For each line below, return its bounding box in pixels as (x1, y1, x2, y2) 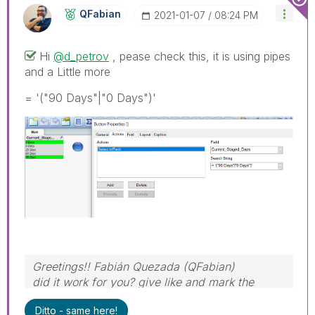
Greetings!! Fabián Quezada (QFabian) (32, 259, 235, 274)
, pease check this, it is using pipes (109, 49, 290, 64)
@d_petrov (53, 49, 109, 64)
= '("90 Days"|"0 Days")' (25, 91, 156, 105)
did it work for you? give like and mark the (32, 275, 254, 290)
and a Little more (25, 65, 110, 79)
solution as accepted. (32, 290, 144, 305)
